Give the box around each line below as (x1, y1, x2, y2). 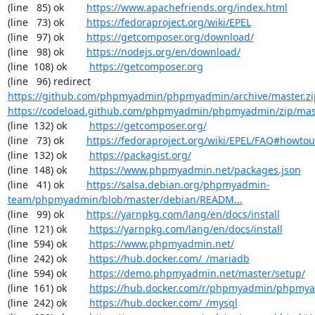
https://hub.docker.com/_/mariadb (89, 252, 250, 265)
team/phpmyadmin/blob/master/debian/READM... (7, 193, 243, 206)
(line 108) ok (7, 60, 89, 73)
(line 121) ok (7, 222, 89, 236)
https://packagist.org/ (89, 148, 191, 162)
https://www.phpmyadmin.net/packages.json (89, 163, 301, 176)
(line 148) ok (7, 163, 89, 176)
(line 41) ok (7, 178, 86, 191)
